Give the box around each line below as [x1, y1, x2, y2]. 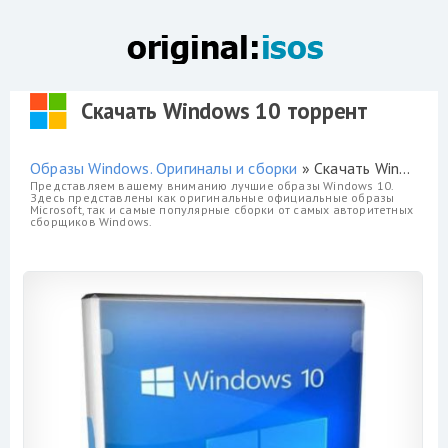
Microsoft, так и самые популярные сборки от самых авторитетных [30, 201, 413, 217]
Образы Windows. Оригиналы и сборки [30, 157, 298, 178]
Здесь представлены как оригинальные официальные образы [30, 189, 395, 205]
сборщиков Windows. [30, 213, 153, 229]
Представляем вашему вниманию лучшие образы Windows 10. [30, 177, 394, 193]
